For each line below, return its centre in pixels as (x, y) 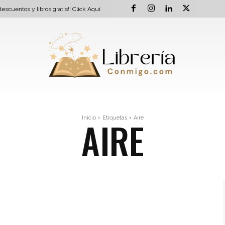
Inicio (89, 118)
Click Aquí (86, 9)
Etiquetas (115, 118)
